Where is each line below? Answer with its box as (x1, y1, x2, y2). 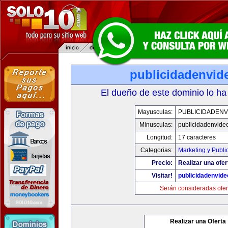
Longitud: (146, 134, 173, 141)
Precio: (151, 159, 173, 166)
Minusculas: (139, 121, 173, 128)
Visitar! (151, 172, 173, 179)
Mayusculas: (137, 108, 173, 116)
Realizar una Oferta (170, 218, 226, 225)
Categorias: (140, 147, 173, 154)
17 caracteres (178, 134, 216, 141)
